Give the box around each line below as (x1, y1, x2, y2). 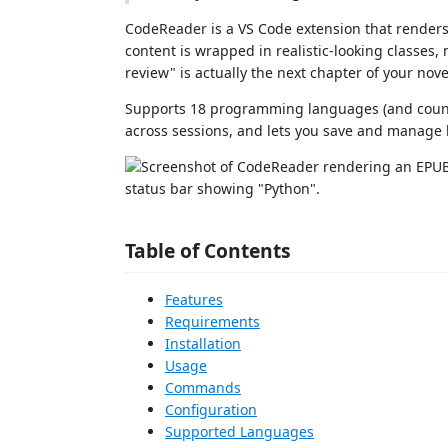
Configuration (165, 399, 257, 419)
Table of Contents (125, 236, 291, 264)
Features (165, 289, 223, 309)
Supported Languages (165, 421, 314, 441)
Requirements (165, 311, 260, 331)
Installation (165, 333, 241, 353)
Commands (165, 377, 241, 397)
